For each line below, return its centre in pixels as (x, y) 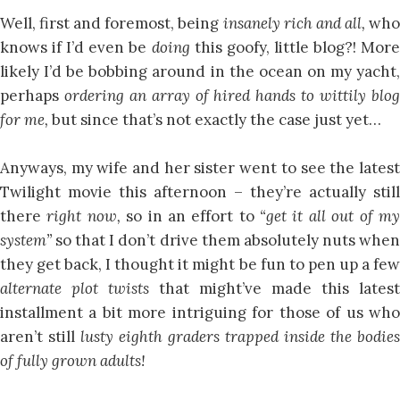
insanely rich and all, (296, 23)
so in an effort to (193, 217)
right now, (87, 217)
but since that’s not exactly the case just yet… (217, 120)
